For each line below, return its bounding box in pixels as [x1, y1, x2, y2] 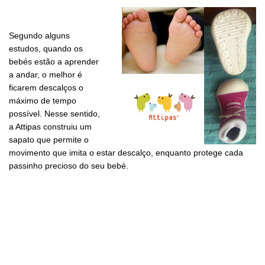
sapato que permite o [9, 134, 89, 144]
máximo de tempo [9, 95, 76, 105]
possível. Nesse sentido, [9, 108, 100, 118]
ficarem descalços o [9, 82, 83, 92]
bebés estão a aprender [9, 56, 99, 66]
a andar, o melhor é [9, 69, 82, 79]
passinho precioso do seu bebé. [9, 160, 128, 170]
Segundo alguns [9, 30, 70, 40]
